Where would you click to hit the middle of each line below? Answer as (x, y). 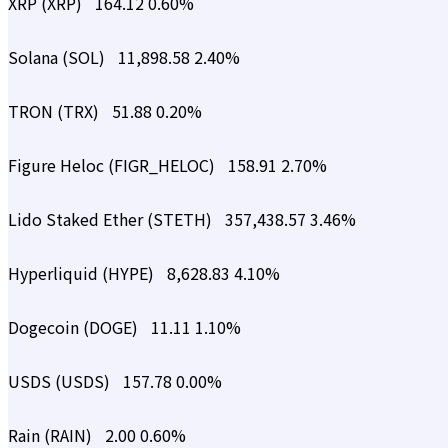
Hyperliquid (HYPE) (83, 273)
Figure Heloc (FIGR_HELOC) (113, 165)
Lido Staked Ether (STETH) (112, 219)
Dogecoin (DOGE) (75, 327)
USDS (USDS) (61, 381)
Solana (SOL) (58, 57)
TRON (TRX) (55, 111)
